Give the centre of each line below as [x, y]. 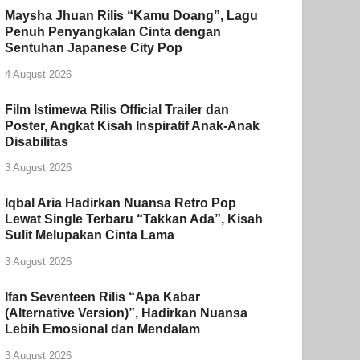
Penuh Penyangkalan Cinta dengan [113, 31]
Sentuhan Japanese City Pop [94, 47]
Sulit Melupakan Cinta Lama [90, 235]
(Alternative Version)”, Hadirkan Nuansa [127, 313]
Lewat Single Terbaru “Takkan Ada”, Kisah [134, 219]
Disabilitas [37, 141]
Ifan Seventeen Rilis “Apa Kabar [103, 297]
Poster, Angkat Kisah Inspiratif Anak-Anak [133, 125]
